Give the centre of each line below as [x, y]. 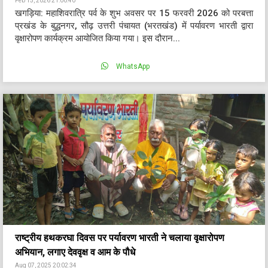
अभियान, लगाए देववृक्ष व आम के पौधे [75, 252]
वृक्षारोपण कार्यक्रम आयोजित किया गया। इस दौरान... [98, 38]
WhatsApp [132, 66]
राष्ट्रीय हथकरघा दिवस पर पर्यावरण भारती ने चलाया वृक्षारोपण [120, 238]
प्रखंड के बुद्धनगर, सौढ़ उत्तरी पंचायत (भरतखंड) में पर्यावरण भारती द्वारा [134, 26]
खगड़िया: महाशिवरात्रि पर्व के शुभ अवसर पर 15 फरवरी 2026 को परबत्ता [134, 13]
